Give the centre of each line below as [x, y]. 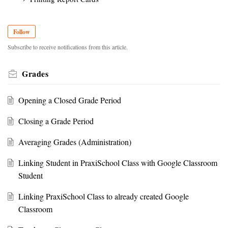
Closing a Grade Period [56, 121]
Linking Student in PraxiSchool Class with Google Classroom [118, 162]
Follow [22, 32]
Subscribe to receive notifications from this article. [68, 47]
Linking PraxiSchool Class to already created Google [103, 196]
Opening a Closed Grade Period [69, 100]
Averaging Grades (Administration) [75, 141]
